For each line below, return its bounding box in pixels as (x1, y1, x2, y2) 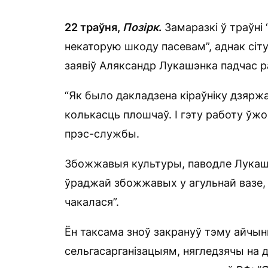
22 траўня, (65, 20, 123, 33)
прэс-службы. (65, 127, 139, 140)
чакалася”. (65, 195, 119, 208)
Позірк (123, 20, 159, 33)
